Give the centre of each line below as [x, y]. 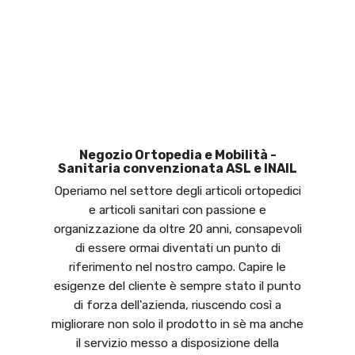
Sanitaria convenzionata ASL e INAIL [177, 168]
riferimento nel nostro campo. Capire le [177, 267]
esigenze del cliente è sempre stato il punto [177, 286]
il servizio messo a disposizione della [177, 343]
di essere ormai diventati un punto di [177, 248]
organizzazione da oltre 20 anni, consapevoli [177, 229]
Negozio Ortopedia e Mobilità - [83, 155]
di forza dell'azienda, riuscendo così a [177, 305]
